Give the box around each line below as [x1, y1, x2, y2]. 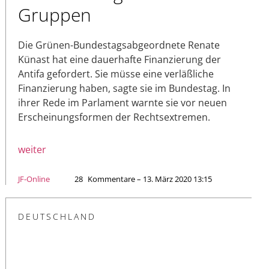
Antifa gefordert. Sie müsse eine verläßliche [18, 67, 214, 81]
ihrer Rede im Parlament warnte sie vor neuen [18, 96, 227, 110]
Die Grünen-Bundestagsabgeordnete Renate [18, 38, 220, 52]
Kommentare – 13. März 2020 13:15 [88, 174, 212, 185]
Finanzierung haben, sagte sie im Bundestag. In [18, 82, 231, 95]
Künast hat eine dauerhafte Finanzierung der [18, 53, 221, 67]
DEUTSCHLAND [18, 211, 96, 223]
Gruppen [18, 2, 91, 28]
